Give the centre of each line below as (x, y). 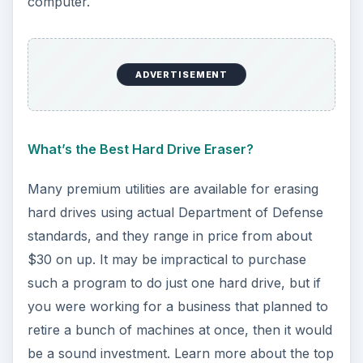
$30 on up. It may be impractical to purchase (167, 259)
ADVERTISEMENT (181, 74)
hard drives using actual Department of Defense (175, 212)
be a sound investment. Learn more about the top (180, 353)
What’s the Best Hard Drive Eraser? (140, 149)
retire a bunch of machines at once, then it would (179, 329)
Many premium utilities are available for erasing (173, 188)
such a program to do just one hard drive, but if (174, 282)
